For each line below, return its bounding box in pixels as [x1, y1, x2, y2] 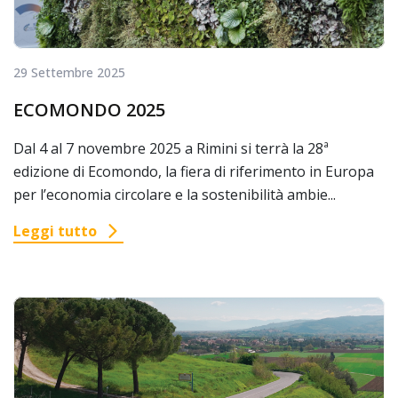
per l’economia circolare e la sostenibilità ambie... [13, 185, 336, 205]
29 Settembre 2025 [13, 64, 125, 82]
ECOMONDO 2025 [13, 98, 165, 123]
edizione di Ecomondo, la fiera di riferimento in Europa [13, 162, 374, 182]
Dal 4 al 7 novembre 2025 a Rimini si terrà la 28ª [13, 139, 329, 159]
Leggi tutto [13, 221, 97, 242]
